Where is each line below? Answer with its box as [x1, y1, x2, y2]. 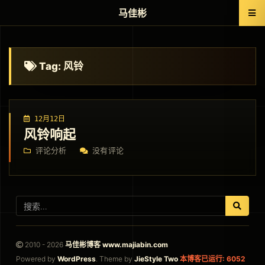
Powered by [15, 254, 57, 263]
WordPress [57, 254, 96, 263]
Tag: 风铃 [37, 60, 83, 72]
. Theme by [95, 254, 134, 263]
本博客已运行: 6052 [179, 254, 245, 263]
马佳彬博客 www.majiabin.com [64, 240, 168, 249]
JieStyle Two [134, 254, 178, 263]
